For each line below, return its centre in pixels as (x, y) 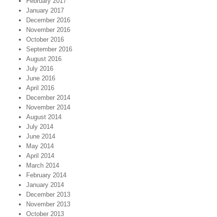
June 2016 (41, 78)
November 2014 (48, 107)
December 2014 (48, 98)
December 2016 (48, 20)
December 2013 (48, 194)
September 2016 (49, 49)
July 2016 (40, 69)
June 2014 (41, 136)
